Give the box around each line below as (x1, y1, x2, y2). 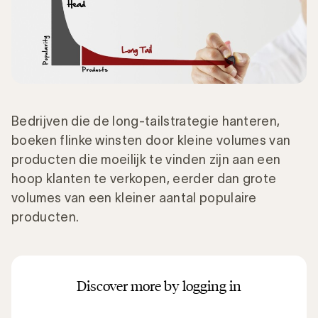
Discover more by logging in (77, 276, 241, 295)
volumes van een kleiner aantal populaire (11, 190, 257, 205)
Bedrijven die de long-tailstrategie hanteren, (11, 114, 280, 128)
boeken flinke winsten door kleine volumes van (11, 133, 291, 148)
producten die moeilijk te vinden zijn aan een (11, 152, 281, 167)
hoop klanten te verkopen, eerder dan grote (11, 171, 277, 186)
